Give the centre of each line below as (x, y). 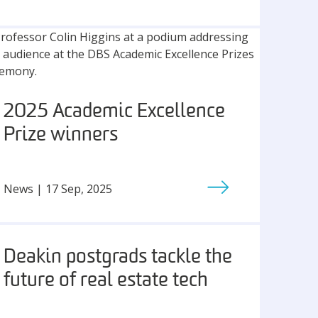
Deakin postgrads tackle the (118, 258)
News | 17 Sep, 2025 (58, 188)
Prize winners (61, 136)
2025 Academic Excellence (115, 112)
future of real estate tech (106, 281)
